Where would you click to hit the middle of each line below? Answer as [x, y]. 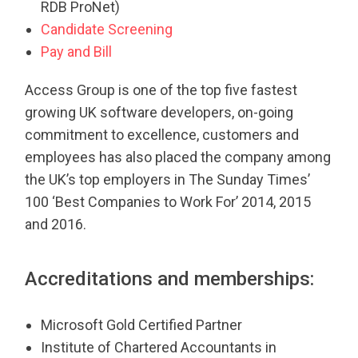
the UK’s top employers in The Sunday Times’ [168, 180]
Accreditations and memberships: [170, 279]
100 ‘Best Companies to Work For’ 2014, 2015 [168, 202]
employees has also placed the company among [178, 157]
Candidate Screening [107, 30]
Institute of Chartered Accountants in [159, 348]
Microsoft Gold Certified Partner [142, 325]
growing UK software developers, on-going [159, 113]
